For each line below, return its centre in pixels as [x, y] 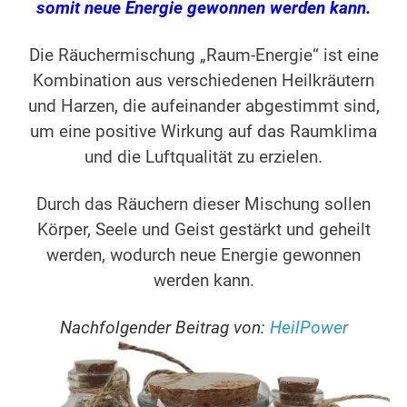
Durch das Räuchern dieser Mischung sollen [203, 205]
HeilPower [308, 328]
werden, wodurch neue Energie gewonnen [203, 256]
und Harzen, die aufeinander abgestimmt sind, [203, 107]
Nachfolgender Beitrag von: [162, 328]
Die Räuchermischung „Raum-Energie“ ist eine [203, 56]
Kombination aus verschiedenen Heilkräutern [203, 81]
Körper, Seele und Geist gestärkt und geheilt [203, 230]
